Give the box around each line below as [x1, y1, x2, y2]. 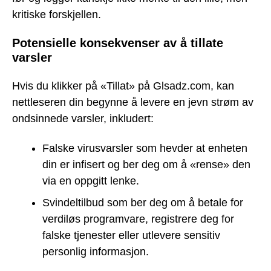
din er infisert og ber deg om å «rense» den [42, 158, 250, 171]
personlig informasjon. [42, 245, 149, 258]
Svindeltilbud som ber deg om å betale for [42, 196, 243, 209]
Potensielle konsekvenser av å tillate [12, 36, 223, 50]
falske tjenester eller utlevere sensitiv [42, 229, 220, 241]
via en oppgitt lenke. [42, 174, 139, 187]
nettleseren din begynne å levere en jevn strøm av [12, 96, 253, 108]
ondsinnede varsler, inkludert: [12, 112, 154, 125]
